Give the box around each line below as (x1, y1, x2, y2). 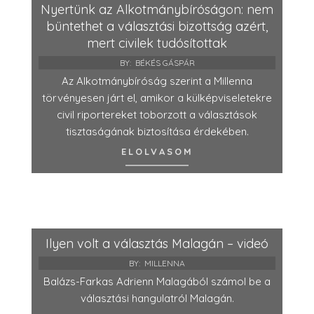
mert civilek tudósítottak (87, 34, 227, 51)
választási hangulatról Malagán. (80, 291, 234, 305)
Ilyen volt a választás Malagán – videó (46, 235, 268, 252)
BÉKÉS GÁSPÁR (135, 57, 195, 68)
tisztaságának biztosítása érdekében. (65, 124, 249, 138)
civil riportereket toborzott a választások (57, 107, 257, 121)
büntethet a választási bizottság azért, (46, 18, 268, 34)
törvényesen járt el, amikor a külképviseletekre (42, 90, 272, 104)
